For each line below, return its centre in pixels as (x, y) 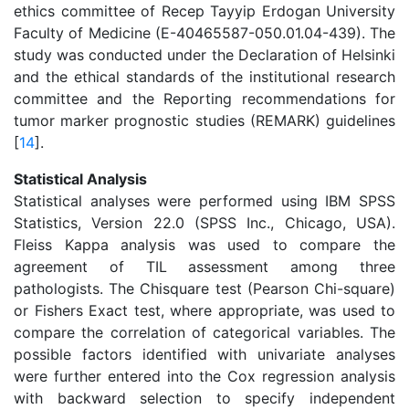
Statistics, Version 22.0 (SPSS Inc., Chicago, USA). (204, 223)
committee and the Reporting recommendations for (204, 99)
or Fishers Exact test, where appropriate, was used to (204, 310)
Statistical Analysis (80, 179)
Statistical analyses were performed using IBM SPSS (204, 201)
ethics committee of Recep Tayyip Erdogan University (204, 11)
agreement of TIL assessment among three (204, 267)
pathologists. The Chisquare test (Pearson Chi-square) (204, 288)
